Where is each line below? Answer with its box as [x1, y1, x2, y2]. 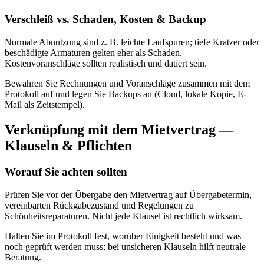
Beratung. [5, 252, 41, 262]
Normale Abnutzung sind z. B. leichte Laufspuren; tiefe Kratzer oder [5, 37, 259, 47]
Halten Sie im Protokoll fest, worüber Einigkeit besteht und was [5, 230, 241, 241]
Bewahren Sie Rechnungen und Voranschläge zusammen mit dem [5, 78, 250, 88]
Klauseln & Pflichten [5, 137, 132, 153]
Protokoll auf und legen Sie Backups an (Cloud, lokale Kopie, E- [5, 89, 246, 99]
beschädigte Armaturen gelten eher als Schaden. [5, 48, 182, 58]
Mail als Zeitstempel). [5, 100, 85, 110]
